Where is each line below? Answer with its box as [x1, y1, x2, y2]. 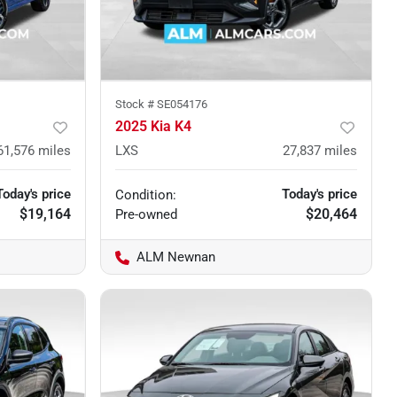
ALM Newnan [136, 248, 215, 265]
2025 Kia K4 [114, 117, 191, 135]
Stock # [114, 97, 157, 111]
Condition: [114, 186, 176, 203]
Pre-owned [114, 206, 177, 222]
